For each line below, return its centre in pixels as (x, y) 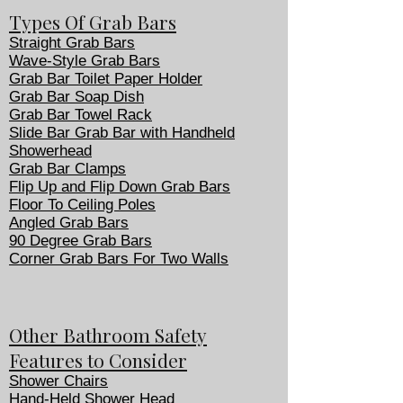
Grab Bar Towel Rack (81, 115)
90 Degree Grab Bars (81, 241)
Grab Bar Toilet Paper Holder (106, 79)
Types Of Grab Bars (93, 22)
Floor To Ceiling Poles (82, 205)
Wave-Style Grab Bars (85, 61)
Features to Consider (98, 360)
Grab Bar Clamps (67, 169)
